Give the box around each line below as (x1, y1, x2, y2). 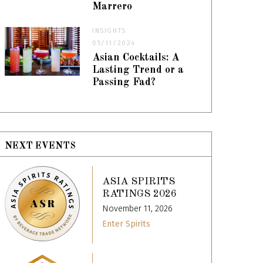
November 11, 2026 (102, 204, 173, 214)
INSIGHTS (92, 26, 126, 35)
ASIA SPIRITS (102, 177, 176, 187)
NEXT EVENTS (5, 141, 76, 151)
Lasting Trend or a (92, 65, 184, 75)
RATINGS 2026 (102, 189, 177, 200)
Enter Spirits (102, 219, 151, 230)
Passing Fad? (92, 77, 156, 87)
